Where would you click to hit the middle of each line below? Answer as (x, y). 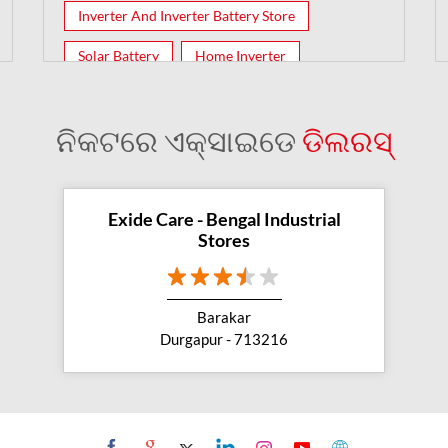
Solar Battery (119, 55)
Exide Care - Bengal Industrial (224, 218)
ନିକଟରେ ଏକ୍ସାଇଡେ (178, 139)
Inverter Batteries (133, 95)
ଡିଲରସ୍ (347, 139)
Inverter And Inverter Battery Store (187, 15)
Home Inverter (241, 55)
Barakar (224, 316)
